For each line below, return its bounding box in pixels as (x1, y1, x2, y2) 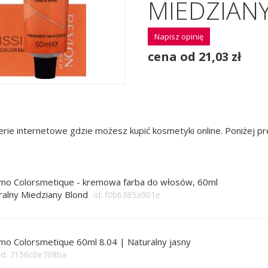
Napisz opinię (154, 31, 203, 42)
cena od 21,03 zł (148, 48, 241, 65)
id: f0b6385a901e (94, 189, 160, 200)
